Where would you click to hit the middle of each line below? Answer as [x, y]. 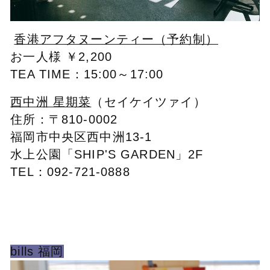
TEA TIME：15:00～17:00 [87, 74]
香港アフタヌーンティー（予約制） [116, 39]
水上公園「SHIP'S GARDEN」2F [107, 154]
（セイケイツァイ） [149, 102]
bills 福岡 [37, 251]
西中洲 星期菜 [51, 102]
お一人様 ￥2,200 [61, 57]
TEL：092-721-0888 [70, 171]
